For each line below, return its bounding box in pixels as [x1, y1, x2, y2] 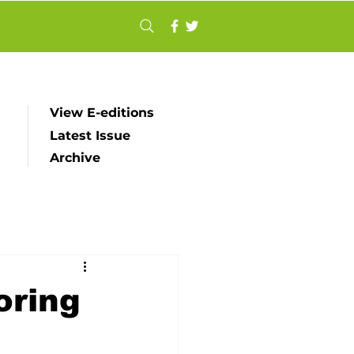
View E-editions [50, 105, 154, 120]
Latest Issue [50, 128, 130, 143]
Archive [50, 150, 100, 165]
